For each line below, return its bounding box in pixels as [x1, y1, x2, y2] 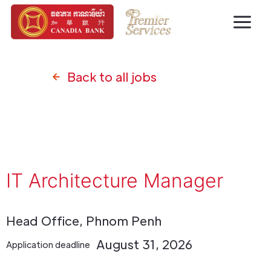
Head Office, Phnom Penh [6, 213, 162, 229]
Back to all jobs [67, 69, 157, 85]
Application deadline [6, 239, 90, 250]
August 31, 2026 [96, 237, 192, 252]
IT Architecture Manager [6, 169, 223, 192]
